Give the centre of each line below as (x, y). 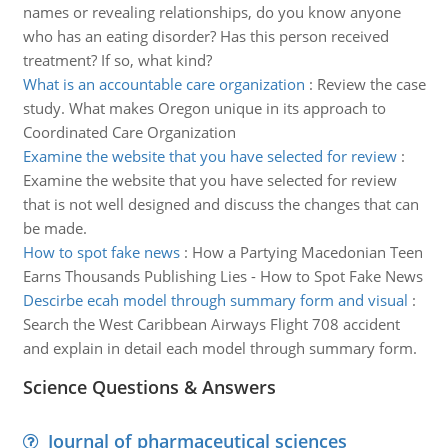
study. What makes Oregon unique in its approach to (204, 108)
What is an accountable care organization (163, 84)
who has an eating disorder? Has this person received (205, 36)
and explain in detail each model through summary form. (219, 348)
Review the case (371, 84)
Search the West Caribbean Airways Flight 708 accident (211, 324)
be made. (54, 228)
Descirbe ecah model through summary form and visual (215, 300)
